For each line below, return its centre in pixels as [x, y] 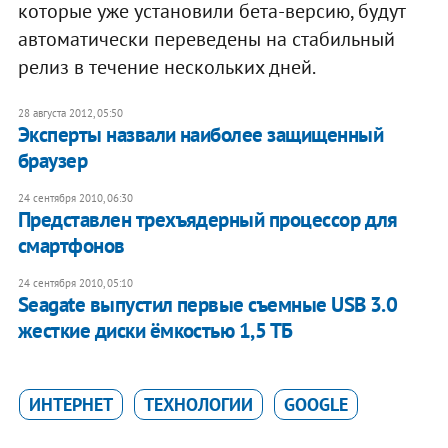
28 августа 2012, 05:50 [70, 112]
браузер [52, 160]
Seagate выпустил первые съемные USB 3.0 [207, 304]
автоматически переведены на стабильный [206, 38]
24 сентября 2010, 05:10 [75, 282]
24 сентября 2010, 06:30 [75, 197]
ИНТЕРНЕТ [70, 404]
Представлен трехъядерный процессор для [207, 219]
